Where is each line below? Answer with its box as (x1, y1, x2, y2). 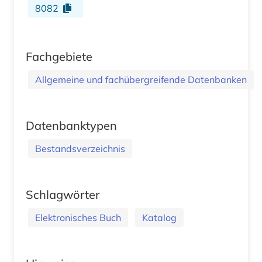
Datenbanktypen (26, 118, 117, 133)
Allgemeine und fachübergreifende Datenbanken (35, 73, 247, 85)
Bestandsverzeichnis (35, 142, 125, 154)
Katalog (142, 211, 177, 223)
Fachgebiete (26, 49, 92, 64)
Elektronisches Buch (35, 211, 121, 223)
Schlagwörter (26, 187, 99, 202)
